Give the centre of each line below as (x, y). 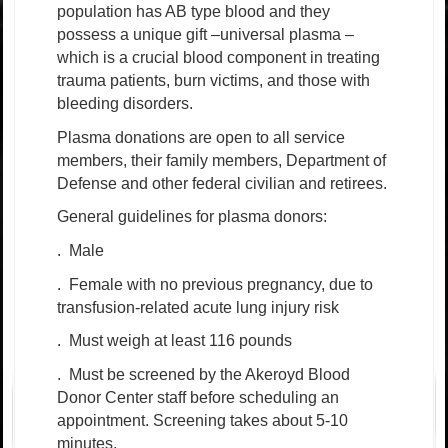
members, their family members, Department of (221, 160)
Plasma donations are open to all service (201, 137)
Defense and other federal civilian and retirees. (222, 183)
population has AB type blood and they (193, 12)
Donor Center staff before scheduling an (198, 398)
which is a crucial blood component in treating (218, 58)
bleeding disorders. (125, 104)
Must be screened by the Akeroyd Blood (209, 375)
